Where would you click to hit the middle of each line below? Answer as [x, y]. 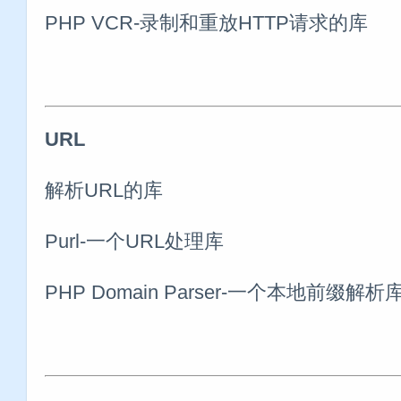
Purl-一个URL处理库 [134, 241]
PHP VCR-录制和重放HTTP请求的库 [206, 22]
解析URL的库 [104, 190]
